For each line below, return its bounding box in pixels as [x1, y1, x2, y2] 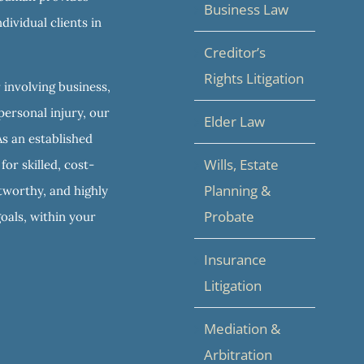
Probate [204, 206, 254, 226]
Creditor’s [204, 42, 266, 62]
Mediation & [204, 318, 280, 338]
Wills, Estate [204, 154, 279, 174]
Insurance [204, 249, 266, 269]
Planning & [204, 180, 271, 200]
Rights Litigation [204, 68, 304, 88]
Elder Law [204, 111, 265, 131]
